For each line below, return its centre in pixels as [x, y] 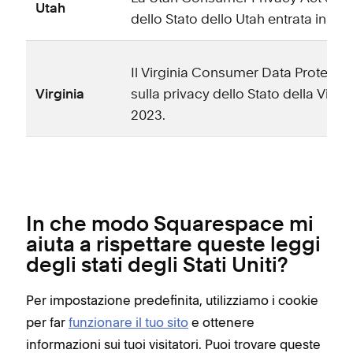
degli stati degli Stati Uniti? [157, 266]
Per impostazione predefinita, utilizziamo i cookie [172, 300]
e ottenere [221, 322]
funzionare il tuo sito [128, 322]
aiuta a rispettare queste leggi [173, 245]
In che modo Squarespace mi [170, 225]
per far [47, 322]
